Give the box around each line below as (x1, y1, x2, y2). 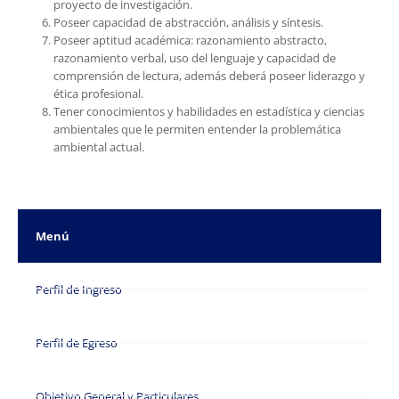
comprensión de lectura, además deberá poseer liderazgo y (53, 67, 365, 84)
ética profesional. (53, 85, 143, 102)
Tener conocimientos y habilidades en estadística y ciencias (53, 102, 364, 119)
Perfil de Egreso (36, 334, 118, 351)
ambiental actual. (53, 138, 144, 155)
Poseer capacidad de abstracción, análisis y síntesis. (53, 13, 323, 30)
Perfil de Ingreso (36, 281, 122, 297)
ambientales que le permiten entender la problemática (53, 120, 341, 137)
